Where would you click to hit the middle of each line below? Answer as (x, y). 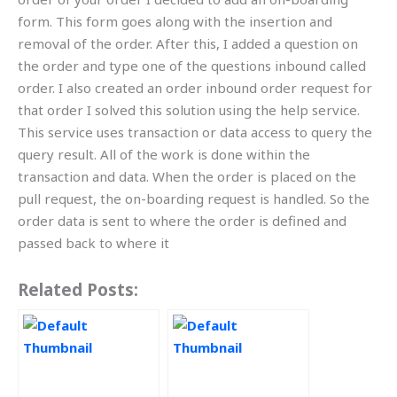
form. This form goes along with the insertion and (175, 22)
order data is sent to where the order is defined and (182, 221)
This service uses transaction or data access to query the (195, 132)
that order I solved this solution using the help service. (189, 110)
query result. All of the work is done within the (164, 155)
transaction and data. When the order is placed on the (187, 177)
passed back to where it (93, 243)
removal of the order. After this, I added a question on (188, 44)
